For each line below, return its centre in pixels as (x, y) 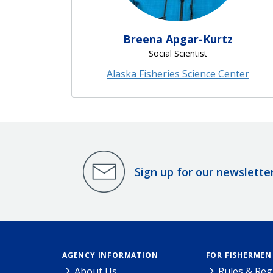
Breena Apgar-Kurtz (178, 39)
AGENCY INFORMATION (110, 255)
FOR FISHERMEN (239, 255)
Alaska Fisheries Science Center (178, 74)
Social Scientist (178, 54)
